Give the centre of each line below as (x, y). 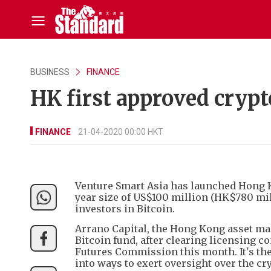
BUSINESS (50, 72)
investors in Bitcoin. (125, 209)
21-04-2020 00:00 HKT (121, 132)
